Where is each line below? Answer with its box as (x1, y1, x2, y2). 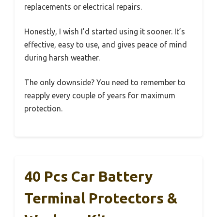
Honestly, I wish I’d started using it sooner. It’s (24, 27, 185, 36)
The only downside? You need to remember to (24, 78, 186, 87)
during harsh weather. (24, 53, 100, 62)
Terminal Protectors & (24, 190, 177, 207)
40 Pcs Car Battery (24, 168, 153, 185)
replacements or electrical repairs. (24, 2, 142, 12)
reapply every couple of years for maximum (24, 91, 175, 100)
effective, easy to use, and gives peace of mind (24, 40, 187, 49)
